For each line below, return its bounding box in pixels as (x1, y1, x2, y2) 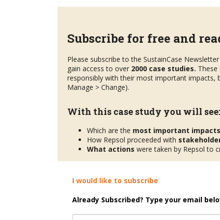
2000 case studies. (131, 63, 196, 73)
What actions (87, 144, 135, 154)
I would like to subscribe (72, 175, 158, 185)
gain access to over (67, 63, 131, 73)
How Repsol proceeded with (87, 135, 178, 144)
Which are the (87, 125, 133, 135)
